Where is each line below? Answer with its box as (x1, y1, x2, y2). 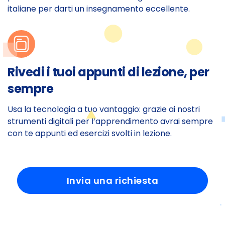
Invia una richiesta (66, 174, 159, 187)
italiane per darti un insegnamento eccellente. (8, 3, 190, 15)
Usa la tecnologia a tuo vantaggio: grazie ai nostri (8, 103, 200, 115)
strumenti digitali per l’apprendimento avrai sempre (8, 115, 213, 127)
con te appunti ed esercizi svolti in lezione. (8, 127, 172, 139)
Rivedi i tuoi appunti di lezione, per (8, 64, 209, 81)
